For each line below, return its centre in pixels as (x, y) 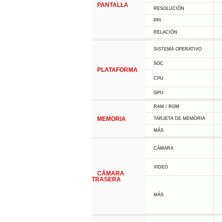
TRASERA (106, 179)
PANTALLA (112, 5)
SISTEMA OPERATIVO (177, 49)
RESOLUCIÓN (169, 8)
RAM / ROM (166, 107)
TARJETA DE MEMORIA (179, 118)
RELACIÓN (165, 32)
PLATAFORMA (117, 70)
